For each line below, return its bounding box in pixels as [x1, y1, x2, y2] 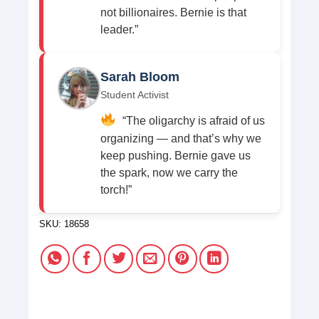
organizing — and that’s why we [100, 132, 261, 145]
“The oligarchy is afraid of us [119, 115, 265, 127]
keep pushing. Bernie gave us [100, 150, 251, 162]
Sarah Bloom [100, 70, 179, 85]
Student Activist [100, 89, 169, 101]
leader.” [100, 23, 138, 36]
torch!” [100, 184, 132, 197]
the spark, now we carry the [100, 167, 238, 179]
